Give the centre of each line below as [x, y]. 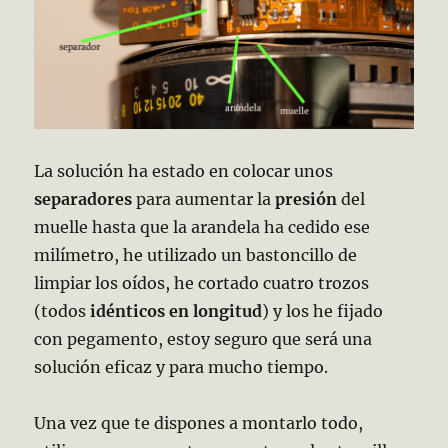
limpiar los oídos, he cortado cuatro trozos [202, 282]
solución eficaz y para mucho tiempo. [181, 366]
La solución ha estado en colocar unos [184, 170]
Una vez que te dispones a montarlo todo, [199, 422]
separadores [83, 198]
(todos [62, 310]
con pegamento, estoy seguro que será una [203, 338]
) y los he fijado [323, 310]
